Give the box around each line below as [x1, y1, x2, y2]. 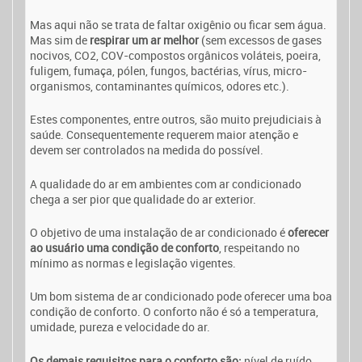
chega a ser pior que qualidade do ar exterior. [30, 191, 256, 207]
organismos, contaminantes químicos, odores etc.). [30, 78, 289, 94]
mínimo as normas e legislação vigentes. [30, 255, 236, 271]
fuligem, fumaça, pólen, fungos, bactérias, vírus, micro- [30, 62, 307, 78]
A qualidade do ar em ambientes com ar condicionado [30, 175, 301, 192]
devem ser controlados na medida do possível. [30, 142, 263, 158]
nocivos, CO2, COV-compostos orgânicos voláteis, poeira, [30, 47, 321, 63]
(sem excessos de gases [199, 32, 322, 48]
